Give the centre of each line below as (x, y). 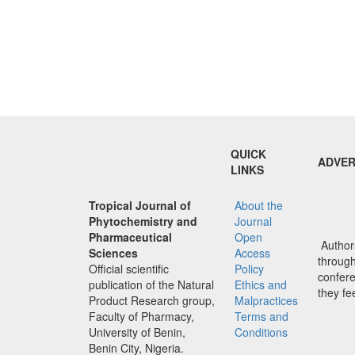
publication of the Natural (151, 284)
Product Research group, (152, 300)
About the (259, 205)
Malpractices (266, 300)
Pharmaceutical (130, 237)
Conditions (261, 332)
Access (252, 252)
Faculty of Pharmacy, (141, 316)
